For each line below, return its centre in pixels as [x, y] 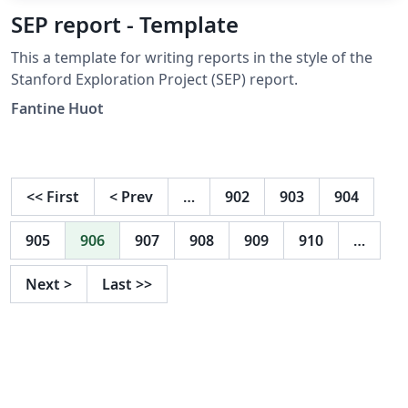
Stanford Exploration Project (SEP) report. [154, 79]
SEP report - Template [125, 24]
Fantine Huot [57, 108]
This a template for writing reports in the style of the [192, 57]
